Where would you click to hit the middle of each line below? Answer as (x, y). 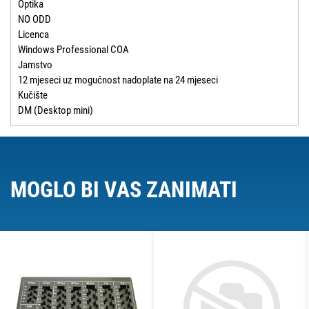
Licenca (33, 35)
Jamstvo (35, 65)
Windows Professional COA (73, 50)
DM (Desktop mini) (56, 111)
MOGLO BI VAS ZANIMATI (124, 190)
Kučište (33, 96)
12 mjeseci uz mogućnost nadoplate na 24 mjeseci (118, 80)
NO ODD (34, 20)
